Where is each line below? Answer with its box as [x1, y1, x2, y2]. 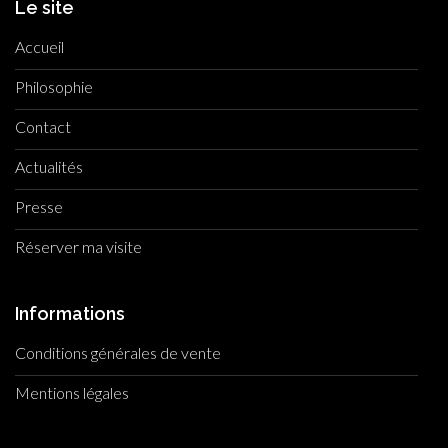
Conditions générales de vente [15, 343, 221, 363]
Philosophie [15, 77, 93, 97]
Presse [15, 197, 63, 217]
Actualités [15, 157, 83, 177]
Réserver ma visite [15, 237, 142, 257]
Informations [15, 302, 125, 324]
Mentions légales [15, 383, 129, 403]
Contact [15, 117, 71, 137]
